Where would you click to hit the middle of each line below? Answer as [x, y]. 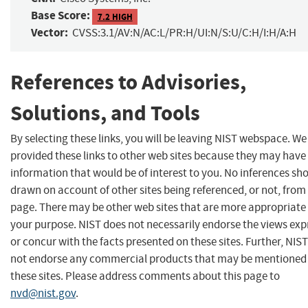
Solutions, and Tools [105, 113]
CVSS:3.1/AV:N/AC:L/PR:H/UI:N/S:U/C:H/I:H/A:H [184, 33]
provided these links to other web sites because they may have [158, 155]
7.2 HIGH [115, 16]
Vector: [49, 33]
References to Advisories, [128, 82]
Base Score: [60, 16]
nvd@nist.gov [43, 293]
